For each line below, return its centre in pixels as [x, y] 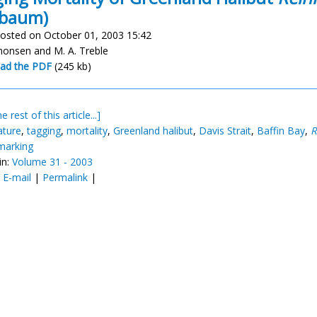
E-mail [17, 177]
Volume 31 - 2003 [52, 162]
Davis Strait [225, 131]
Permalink [65, 177]
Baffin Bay [281, 131]
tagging [44, 131]
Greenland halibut [153, 131]
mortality [87, 131]
